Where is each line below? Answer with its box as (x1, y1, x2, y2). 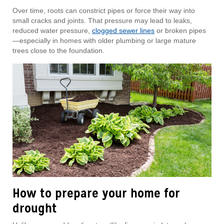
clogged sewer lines (92, 26, 154, 34)
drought (12, 199, 57, 216)
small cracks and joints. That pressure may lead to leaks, (12, 16, 192, 24)
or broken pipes (154, 26, 206, 34)
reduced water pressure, (12, 26, 92, 34)
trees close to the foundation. (12, 46, 104, 54)
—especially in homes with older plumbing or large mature (12, 36, 196, 44)
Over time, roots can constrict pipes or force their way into (12, 6, 195, 14)
